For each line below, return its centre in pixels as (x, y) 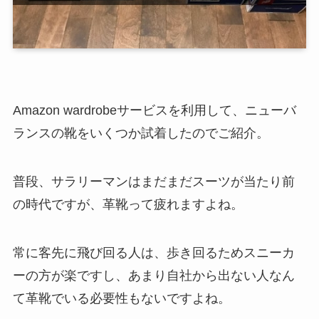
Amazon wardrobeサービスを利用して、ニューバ (154, 111)
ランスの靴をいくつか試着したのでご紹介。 (141, 134)
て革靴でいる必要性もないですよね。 (121, 298)
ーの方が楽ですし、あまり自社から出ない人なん (153, 275)
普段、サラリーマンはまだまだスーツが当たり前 (153, 182)
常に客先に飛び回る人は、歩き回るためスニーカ (153, 252)
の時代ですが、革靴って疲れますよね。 (128, 205)
